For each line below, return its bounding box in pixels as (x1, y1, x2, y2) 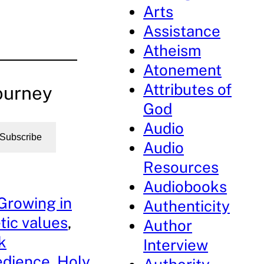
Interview (143, 236, 209, 254)
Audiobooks (143, 177, 227, 196)
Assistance (143, 22, 221, 40)
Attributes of (143, 80, 232, 98)
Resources (143, 158, 219, 176)
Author (143, 216, 193, 235)
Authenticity (143, 197, 230, 215)
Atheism (143, 41, 202, 60)
